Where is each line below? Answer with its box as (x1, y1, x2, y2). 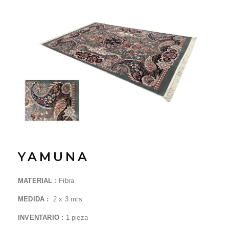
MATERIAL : (18, 177, 59, 185)
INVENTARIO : (18, 214, 66, 221)
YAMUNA (18, 149, 89, 164)
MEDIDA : (18, 195, 53, 203)
